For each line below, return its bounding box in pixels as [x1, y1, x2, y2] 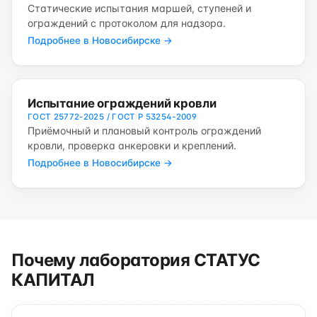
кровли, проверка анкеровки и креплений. [28, 139, 236, 151]
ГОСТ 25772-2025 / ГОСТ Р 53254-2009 [28, 112, 197, 122]
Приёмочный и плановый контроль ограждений [28, 125, 261, 137]
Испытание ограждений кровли [28, 96, 217, 110]
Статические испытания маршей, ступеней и [28, 2, 251, 14]
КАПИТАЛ [11, 270, 95, 290]
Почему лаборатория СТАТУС [11, 250, 260, 270]
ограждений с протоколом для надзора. [28, 17, 226, 29]
